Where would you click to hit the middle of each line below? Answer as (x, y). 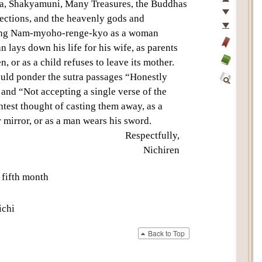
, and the (48, 18)
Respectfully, (152, 135)
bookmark (236, 69)
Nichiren (161, 150)
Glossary (234, 74)
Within (230, 105)
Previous (235, 14)
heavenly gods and (106, 18)
